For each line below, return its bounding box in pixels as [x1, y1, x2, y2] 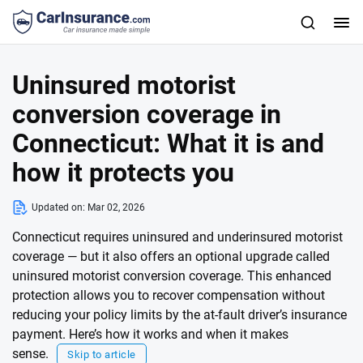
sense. [12, 346, 49, 361]
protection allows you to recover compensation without [12, 288, 325, 303]
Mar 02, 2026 [88, 202, 145, 213]
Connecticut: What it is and [12, 128, 324, 159]
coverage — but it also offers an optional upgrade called [12, 249, 330, 264]
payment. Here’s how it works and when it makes [12, 327, 288, 342]
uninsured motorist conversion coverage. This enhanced [12, 268, 331, 284]
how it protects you [12, 157, 234, 188]
